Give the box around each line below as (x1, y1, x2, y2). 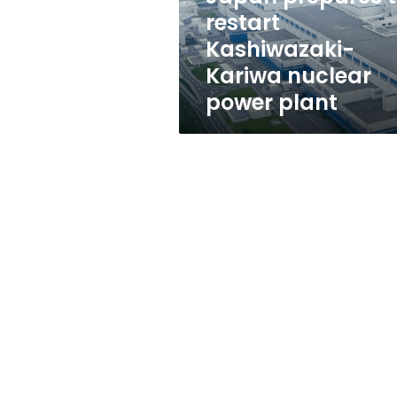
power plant (206, 88, 338, 117)
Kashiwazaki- (206, 35, 354, 64)
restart (206, 8, 280, 37)
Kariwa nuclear (206, 61, 371, 90)
